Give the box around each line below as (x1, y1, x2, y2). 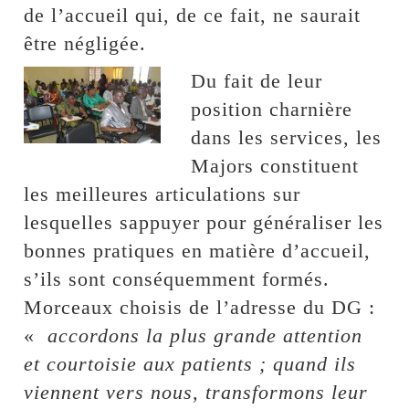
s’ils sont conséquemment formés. (24, 267, 330, 291)
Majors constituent (191, 154, 360, 178)
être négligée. (24, 32, 147, 56)
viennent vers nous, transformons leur (24, 381, 369, 404)
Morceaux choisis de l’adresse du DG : (24, 296, 376, 320)
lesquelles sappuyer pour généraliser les (24, 211, 384, 235)
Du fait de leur (191, 69, 323, 93)
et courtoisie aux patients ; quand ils (24, 352, 357, 376)
